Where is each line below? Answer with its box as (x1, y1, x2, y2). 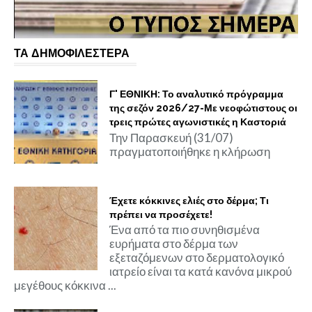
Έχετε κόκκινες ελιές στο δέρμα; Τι (109, 194, 269, 206)
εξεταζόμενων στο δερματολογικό (109, 250, 284, 265)
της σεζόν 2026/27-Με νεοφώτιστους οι (109, 102, 297, 114)
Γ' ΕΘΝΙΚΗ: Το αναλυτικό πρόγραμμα (109, 88, 283, 100)
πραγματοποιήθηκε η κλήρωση (109, 143, 270, 159)
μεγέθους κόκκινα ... (14, 278, 116, 293)
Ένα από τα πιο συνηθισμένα (109, 222, 260, 237)
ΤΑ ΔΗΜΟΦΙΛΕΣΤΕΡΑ (14, 46, 130, 60)
